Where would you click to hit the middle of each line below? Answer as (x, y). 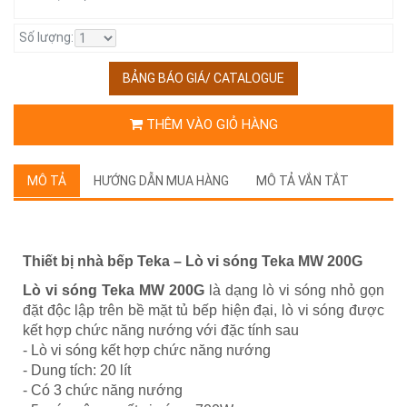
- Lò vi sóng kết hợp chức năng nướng (147, 350)
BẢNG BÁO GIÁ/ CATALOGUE (203, 78)
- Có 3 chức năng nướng (103, 390)
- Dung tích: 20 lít (77, 370)
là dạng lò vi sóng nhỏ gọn (297, 290)
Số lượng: (46, 37)
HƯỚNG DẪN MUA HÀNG (161, 180)
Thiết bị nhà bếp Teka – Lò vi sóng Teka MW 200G (193, 261)
